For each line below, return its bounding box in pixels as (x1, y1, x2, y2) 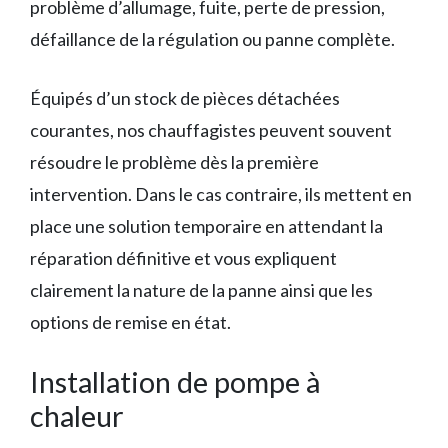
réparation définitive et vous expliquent (30, 247, 337, 270)
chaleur (30, 398, 124, 434)
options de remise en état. (30, 311, 231, 334)
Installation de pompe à (30, 364, 320, 400)
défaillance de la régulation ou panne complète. (30, 28, 395, 51)
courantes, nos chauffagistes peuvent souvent (30, 119, 392, 142)
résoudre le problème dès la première (30, 151, 319, 174)
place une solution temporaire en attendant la (30, 215, 383, 238)
